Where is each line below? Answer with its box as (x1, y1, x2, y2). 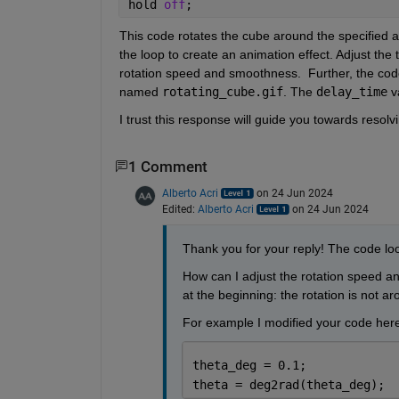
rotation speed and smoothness (118, 65, 297, 80)
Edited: (161, 203, 198, 216)
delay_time (315, 84, 387, 99)
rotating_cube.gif (161, 84, 283, 99)
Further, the (307, 65, 378, 80)
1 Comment (127, 158, 208, 175)
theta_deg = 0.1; (191, 358, 306, 373)
